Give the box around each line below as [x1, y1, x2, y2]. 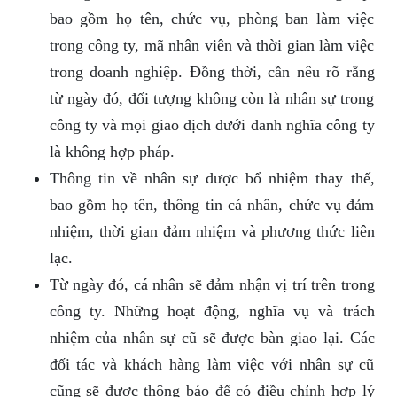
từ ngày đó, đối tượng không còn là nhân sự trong [49, 90, 375, 108]
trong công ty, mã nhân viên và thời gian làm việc [49, 36, 375, 55]
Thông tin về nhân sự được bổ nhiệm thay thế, [49, 169, 375, 188]
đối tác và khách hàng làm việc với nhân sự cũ [49, 355, 375, 374]
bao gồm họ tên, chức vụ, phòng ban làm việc [49, 10, 375, 28]
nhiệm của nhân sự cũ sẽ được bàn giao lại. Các [49, 329, 375, 347]
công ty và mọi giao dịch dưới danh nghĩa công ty [49, 116, 375, 135]
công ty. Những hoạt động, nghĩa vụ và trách [49, 302, 375, 321]
